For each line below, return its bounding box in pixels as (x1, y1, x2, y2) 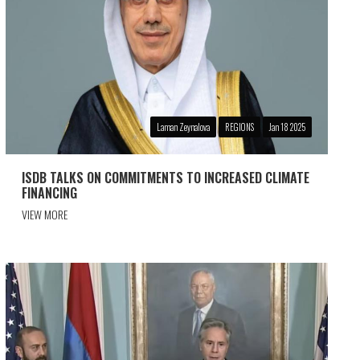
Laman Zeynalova (156, 121, 210, 134)
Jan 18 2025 (268, 121, 305, 134)
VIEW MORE (21, 206, 67, 223)
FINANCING (21, 183, 77, 203)
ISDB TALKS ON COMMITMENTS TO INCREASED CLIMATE (21, 168, 309, 188)
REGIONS (224, 121, 254, 134)
